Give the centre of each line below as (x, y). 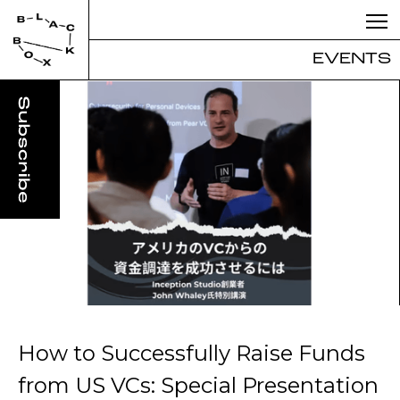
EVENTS (352, 60)
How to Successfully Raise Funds (192, 353)
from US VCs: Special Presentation (198, 385)
